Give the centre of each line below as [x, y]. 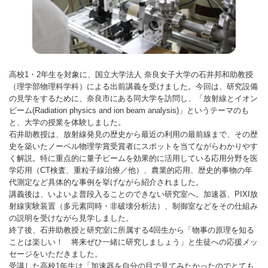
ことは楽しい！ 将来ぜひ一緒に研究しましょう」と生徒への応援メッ [133, 242]
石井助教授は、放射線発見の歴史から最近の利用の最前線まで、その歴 [133, 134]
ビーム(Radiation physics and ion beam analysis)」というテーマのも [129, 110]
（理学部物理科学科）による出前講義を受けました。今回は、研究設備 [133, 86]
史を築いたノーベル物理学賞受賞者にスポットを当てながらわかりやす [133, 146]
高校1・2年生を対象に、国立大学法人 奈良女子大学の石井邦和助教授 [131, 74]
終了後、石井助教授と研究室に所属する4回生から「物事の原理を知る [132, 230]
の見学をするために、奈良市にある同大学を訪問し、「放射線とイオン [133, 98]
